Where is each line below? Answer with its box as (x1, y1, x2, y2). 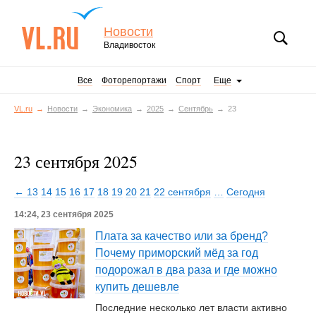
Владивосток (104, 40, 155, 50)
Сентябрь (178, 104, 213, 113)
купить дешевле (95, 281, 179, 293)
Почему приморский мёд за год (95, 247, 258, 259)
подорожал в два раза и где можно (95, 264, 277, 276)
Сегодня (226, 186, 265, 197)
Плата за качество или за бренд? (95, 230, 268, 242)
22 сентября (154, 186, 211, 197)
